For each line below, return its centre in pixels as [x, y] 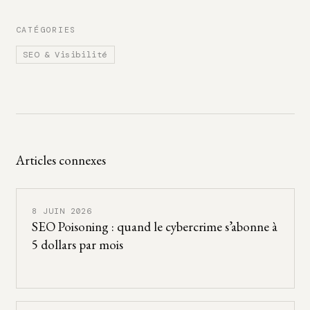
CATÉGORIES [46, 30]
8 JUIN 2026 [62, 211]
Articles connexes [61, 161]
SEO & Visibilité [65, 55]
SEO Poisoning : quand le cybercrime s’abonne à [155, 226]
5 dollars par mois [77, 244]
